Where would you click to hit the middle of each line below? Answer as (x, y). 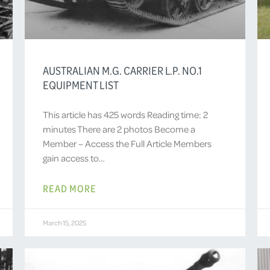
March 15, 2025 (64, 222)
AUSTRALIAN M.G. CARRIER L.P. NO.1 (122, 70)
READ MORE (69, 188)
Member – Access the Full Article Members (127, 143)
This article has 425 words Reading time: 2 (125, 114)
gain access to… (74, 158)
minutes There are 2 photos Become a (119, 129)
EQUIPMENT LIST (80, 85)
